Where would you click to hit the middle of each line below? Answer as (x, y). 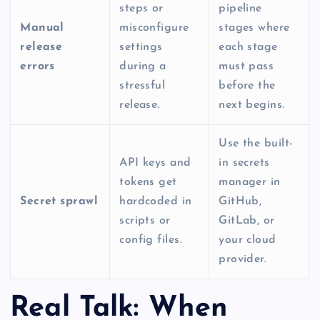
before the (247, 85)
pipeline (240, 8)
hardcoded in (156, 201)
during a (143, 66)
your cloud (247, 240)
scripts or (145, 220)
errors (37, 66)
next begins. (252, 105)
